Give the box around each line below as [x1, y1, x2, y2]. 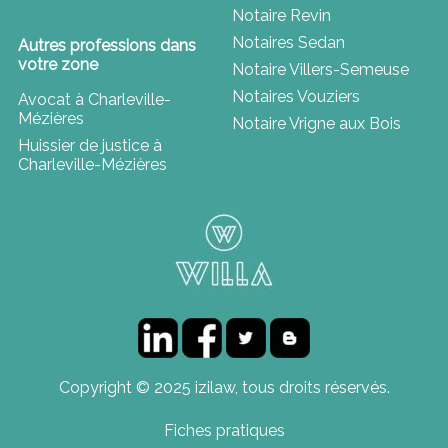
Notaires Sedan [232, 32, 345, 52]
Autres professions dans [17, 35, 196, 55]
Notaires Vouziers [232, 86, 360, 106]
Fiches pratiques [163, 420, 285, 440]
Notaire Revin [232, 5, 331, 25]
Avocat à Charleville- [17, 89, 171, 109]
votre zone [17, 54, 98, 74]
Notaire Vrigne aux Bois [232, 113, 401, 133]
